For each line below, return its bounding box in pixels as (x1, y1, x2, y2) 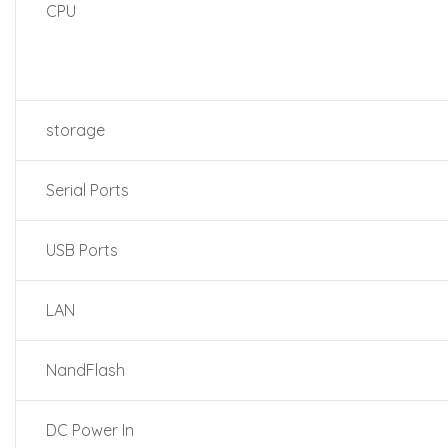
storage (46, 120, 105, 140)
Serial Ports (46, 180, 129, 200)
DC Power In (46, 420, 134, 440)
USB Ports (46, 240, 118, 260)
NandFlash (46, 360, 125, 380)
